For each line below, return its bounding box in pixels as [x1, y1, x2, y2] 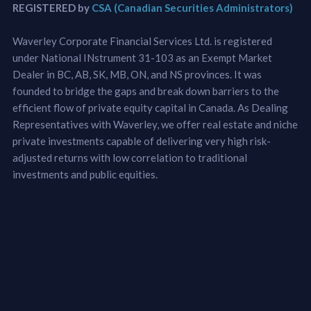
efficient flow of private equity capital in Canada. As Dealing [12, 101, 288, 114]
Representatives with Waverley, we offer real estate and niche [12, 117, 298, 131]
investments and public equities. [12, 167, 158, 180]
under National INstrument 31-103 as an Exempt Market [12, 51, 272, 64]
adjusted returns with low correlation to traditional [12, 151, 247, 164]
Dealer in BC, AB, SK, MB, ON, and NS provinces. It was [12, 67, 262, 81]
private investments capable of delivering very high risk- [12, 134, 271, 147]
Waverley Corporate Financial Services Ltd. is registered [12, 34, 272, 47]
